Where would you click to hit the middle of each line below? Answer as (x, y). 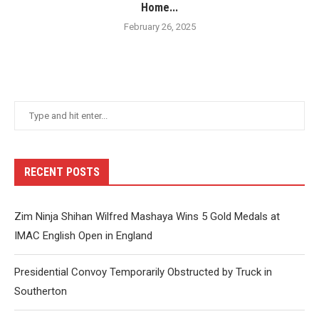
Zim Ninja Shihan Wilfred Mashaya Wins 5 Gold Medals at (147, 216)
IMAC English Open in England (83, 235)
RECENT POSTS (62, 172)
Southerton (41, 291)
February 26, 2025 (159, 26)
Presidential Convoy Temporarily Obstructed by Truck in (143, 272)
